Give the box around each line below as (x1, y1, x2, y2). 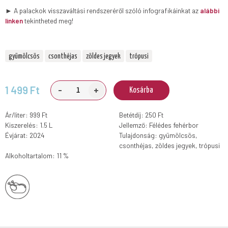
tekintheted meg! (23, 16, 74, 25)
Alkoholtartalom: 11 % (5, 151, 69, 160)
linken (5, 16, 23, 25)
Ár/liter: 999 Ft (5, 110, 48, 120)
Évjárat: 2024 (5, 131, 45, 140)
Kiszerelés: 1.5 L (5, 121, 53, 130)
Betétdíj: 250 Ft (119, 110, 164, 120)
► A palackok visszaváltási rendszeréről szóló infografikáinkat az (5, 6, 201, 15)
